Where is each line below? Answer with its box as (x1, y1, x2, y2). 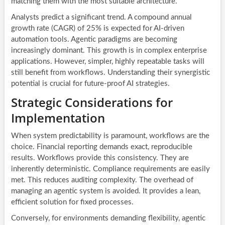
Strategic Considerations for (11, 93, 173, 110)
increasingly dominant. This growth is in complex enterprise (11, 46, 207, 54)
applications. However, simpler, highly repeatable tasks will (11, 57, 204, 65)
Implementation (11, 109, 105, 126)
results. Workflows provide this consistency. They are (11, 154, 189, 162)
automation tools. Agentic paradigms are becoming (11, 35, 177, 43)
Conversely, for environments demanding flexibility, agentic (11, 214, 205, 222)
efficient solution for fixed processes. (11, 198, 134, 206)
